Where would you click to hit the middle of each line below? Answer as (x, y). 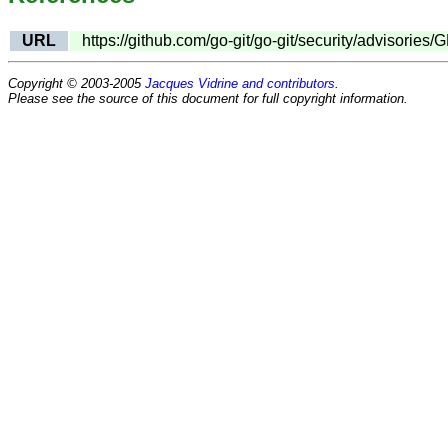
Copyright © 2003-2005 (76, 83)
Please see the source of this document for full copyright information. (208, 98)
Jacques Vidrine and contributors (240, 83)
